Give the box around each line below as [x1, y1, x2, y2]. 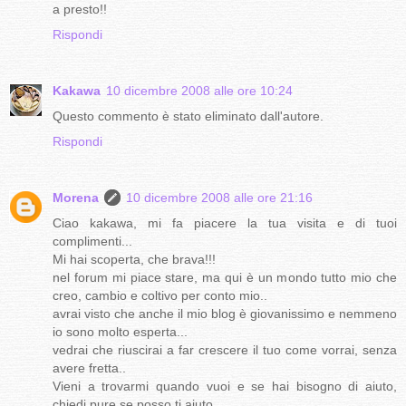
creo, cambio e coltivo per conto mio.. [53, 287, 267, 303]
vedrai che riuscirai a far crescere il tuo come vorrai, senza [53, 342, 397, 357]
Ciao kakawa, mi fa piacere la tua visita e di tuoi [53, 215, 397, 230]
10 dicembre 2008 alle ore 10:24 [106, 82, 293, 98]
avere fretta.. [53, 360, 126, 375]
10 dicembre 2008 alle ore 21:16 [126, 189, 313, 205]
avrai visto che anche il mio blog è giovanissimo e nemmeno [53, 305, 397, 321]
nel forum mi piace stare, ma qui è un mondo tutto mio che [53, 269, 397, 285]
